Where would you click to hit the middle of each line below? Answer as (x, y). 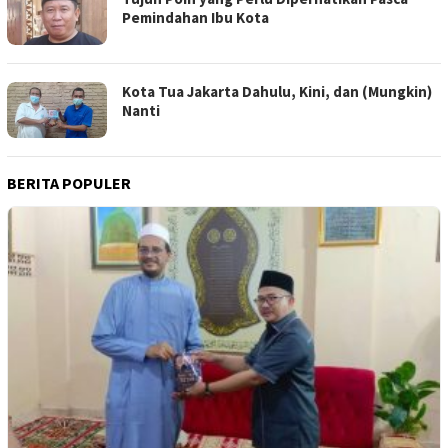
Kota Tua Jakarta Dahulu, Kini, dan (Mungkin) (277, 92)
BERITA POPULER (69, 183)
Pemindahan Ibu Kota (195, 18)
